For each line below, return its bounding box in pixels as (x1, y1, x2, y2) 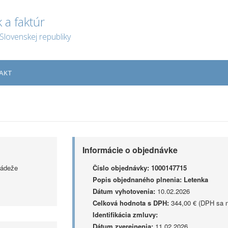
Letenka (183, 175, 208, 184)
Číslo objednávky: (92, 163, 149, 173)
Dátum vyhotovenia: (92, 186, 155, 196)
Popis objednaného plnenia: (92, 175, 182, 184)
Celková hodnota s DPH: (92, 198, 169, 208)
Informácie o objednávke (82, 144, 178, 156)
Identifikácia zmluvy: (92, 210, 158, 219)
